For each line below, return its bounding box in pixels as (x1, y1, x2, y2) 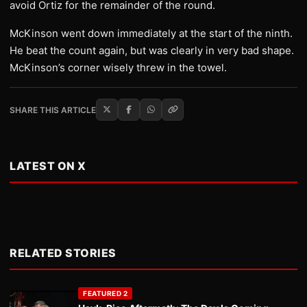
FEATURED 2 (83, 289, 127, 297)
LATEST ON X (10, 159, 86, 173)
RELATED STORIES (10, 246, 116, 260)
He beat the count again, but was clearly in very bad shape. (10, 44, 294, 57)
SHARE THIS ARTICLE (10, 104, 96, 115)
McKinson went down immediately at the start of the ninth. (10, 27, 293, 40)
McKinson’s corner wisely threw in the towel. (10, 61, 227, 74)
